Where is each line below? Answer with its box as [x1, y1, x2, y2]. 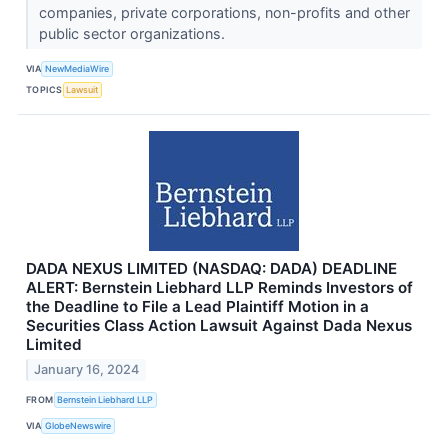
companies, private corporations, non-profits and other [38, 3, 410, 21]
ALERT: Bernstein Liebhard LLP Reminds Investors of [26, 277, 413, 297]
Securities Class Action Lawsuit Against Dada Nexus [26, 315, 412, 335]
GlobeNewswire [45, 419, 112, 431]
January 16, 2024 [34, 362, 140, 378]
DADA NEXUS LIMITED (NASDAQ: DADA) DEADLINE [26, 258, 397, 278]
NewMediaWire [45, 63, 110, 75]
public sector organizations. [38, 24, 229, 42]
